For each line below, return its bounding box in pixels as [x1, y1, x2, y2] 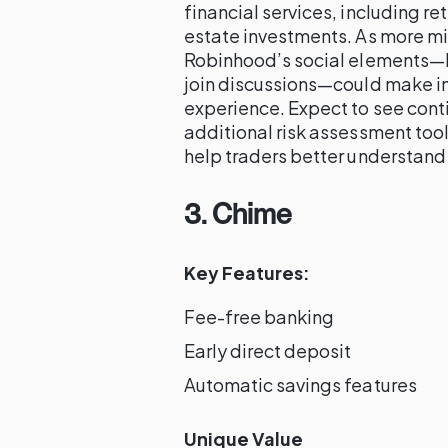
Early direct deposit [184, 339, 352, 362]
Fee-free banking [184, 305, 335, 328]
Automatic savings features [184, 373, 417, 396]
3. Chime [184, 197, 292, 231]
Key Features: [184, 261, 311, 284]
